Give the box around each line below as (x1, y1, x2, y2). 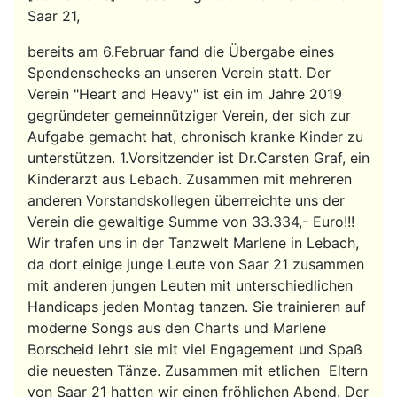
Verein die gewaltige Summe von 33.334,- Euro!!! (27, 213, 354, 231)
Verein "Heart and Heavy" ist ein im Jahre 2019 (27, 85, 342, 104)
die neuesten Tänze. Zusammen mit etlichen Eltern (27, 362, 368, 380)
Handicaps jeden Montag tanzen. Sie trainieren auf (27, 298, 366, 316)
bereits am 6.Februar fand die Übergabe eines (27, 43, 334, 61)
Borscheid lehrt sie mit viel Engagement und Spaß (27, 340, 362, 359)
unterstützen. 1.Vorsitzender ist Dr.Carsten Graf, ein (27, 149, 370, 167)
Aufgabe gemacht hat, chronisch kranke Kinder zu (27, 128, 363, 146)
